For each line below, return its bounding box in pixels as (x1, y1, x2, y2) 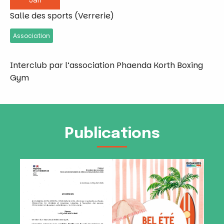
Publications (64, 125, 160, 141)
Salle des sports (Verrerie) (10, 9, 114, 21)
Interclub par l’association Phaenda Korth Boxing (10, 59, 203, 71)
